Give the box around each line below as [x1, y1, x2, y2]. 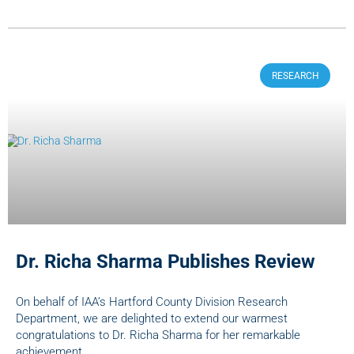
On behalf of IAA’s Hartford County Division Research [16, 295, 288, 310]
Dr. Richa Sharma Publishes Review [16, 250, 315, 273]
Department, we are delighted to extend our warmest [16, 311, 288, 326]
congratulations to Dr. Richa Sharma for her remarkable [16, 328, 300, 343]
